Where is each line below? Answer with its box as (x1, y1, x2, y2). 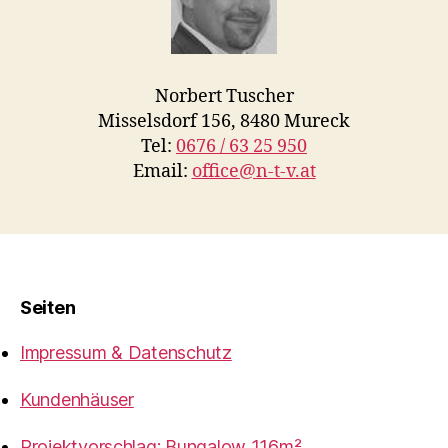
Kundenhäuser (20, 389, 134, 411)
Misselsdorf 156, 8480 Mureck (98, 110, 350, 134)
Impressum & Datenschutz (20, 342, 232, 364)
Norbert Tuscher (154, 85, 294, 109)
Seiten (20, 297, 76, 319)
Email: (132, 160, 192, 184)
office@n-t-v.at (191, 160, 316, 184)
